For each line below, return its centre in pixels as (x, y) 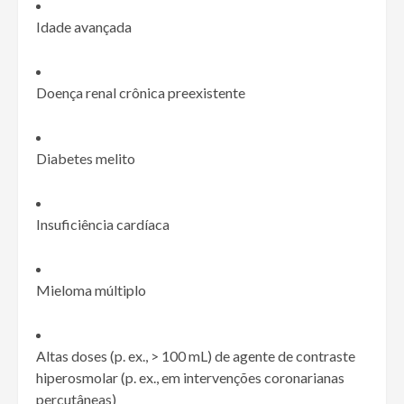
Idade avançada (84, 27)
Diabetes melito (86, 159)
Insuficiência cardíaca (103, 225)
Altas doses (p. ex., (93, 356)
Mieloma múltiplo (91, 290)
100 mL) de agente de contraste (257, 356)
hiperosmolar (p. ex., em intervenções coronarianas (190, 378)
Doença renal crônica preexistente (141, 93)
